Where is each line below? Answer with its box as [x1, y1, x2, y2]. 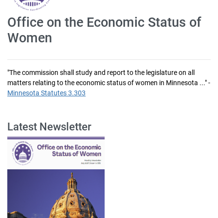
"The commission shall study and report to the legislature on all [7, 69, 195, 76]
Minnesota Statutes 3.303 [7, 89, 86, 97]
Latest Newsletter [7, 121, 92, 133]
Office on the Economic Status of [7, 15, 202, 30]
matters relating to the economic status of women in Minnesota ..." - [7, 79, 210, 87]
